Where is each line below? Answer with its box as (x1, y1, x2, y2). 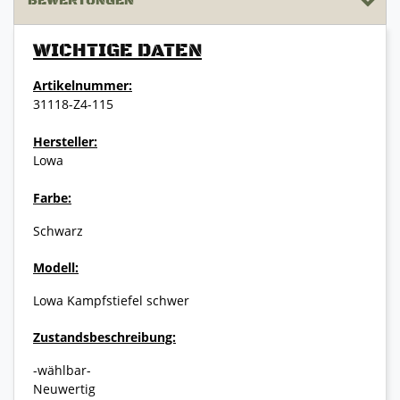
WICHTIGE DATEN (33, 39, 202, 63)
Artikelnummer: (33, 77, 132, 95)
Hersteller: (33, 133, 97, 151)
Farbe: (33, 189, 71, 207)
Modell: (33, 259, 79, 277)
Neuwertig (33, 380, 96, 398)
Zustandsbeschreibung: (33, 329, 176, 346)
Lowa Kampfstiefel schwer (33, 292, 189, 310)
